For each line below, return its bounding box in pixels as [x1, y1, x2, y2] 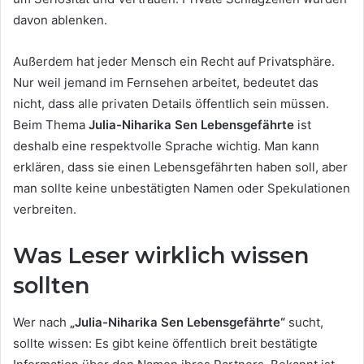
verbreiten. [13, 201, 76, 218]
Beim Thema [13, 117, 89, 133]
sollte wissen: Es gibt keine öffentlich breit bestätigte [13, 335, 318, 351]
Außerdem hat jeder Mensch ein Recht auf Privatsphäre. [13, 54, 335, 70]
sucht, [285, 314, 323, 330]
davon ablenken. [13, 12, 107, 28]
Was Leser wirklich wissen [13, 242, 309, 270]
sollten [13, 272, 89, 300]
